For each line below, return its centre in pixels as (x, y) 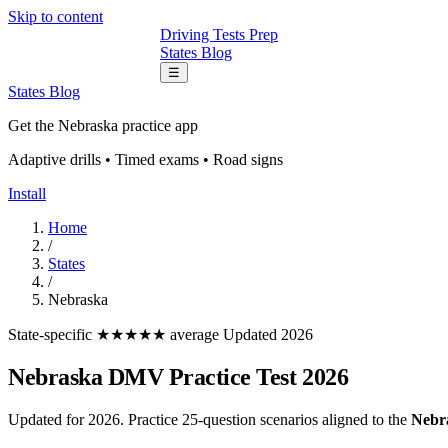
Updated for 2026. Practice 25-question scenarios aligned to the (209, 419)
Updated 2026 (268, 334)
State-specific (52, 334)
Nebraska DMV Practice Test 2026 (178, 376)
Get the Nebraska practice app (103, 125)
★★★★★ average (159, 334)
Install (27, 193)
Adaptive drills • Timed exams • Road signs (145, 159)
